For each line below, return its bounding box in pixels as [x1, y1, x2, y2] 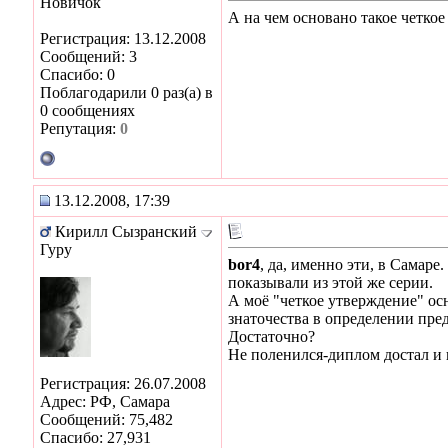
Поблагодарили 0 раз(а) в [40, 83, 213, 101]
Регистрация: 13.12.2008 [40, 29, 206, 47]
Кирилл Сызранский [55, 222, 197, 240]
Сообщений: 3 [40, 47, 137, 65]
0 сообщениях [40, 101, 135, 119]
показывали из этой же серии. [228, 273, 433, 291]
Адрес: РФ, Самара [40, 392, 170, 410]
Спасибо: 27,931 [40, 428, 151, 446]
